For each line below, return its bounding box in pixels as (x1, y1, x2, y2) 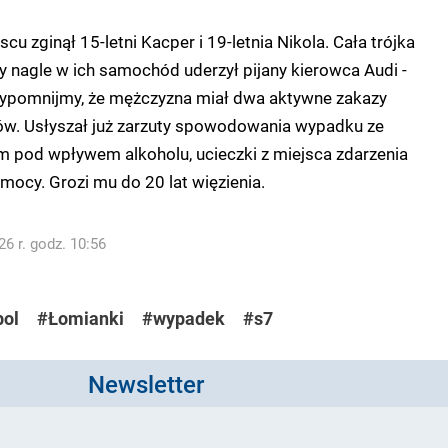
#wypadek (141, 307, 225, 331)
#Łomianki (36, 307, 124, 331)
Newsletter (87, 368, 204, 400)
